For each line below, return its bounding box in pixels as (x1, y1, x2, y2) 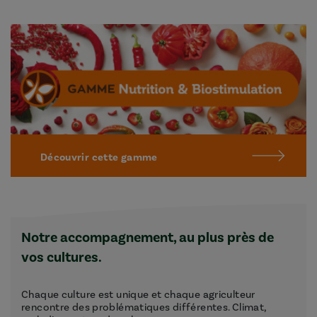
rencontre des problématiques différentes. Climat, (21, 300, 267, 314)
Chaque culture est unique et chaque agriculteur (21, 287, 255, 301)
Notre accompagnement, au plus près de (21, 228, 274, 247)
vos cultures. (21, 248, 102, 267)
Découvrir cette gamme (40, 150, 158, 164)
